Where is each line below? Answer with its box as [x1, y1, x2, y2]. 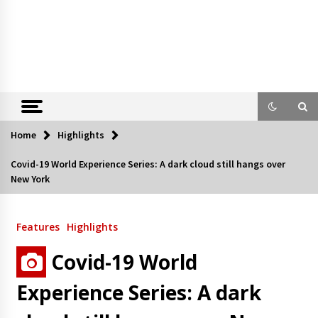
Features [16, 220, 60, 234]
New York [11, 172, 50, 186]
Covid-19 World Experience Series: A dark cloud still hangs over [11, 158, 285, 171]
